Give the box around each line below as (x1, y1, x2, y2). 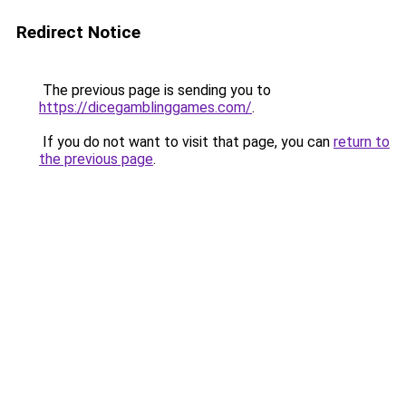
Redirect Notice (16, 22, 140, 43)
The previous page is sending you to (39, 82, 271, 99)
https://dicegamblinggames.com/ (39, 99, 252, 116)
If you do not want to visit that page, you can (39, 133, 333, 150)
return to (333, 133, 390, 150)
